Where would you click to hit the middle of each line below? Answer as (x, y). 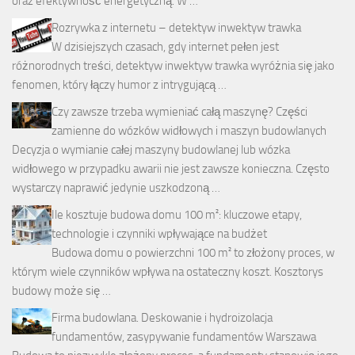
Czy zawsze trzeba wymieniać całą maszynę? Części (179, 112)
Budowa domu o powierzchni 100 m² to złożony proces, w (193, 253)
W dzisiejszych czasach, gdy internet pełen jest (165, 47)
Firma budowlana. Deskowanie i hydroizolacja (162, 318)
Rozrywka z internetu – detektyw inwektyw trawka (176, 28)
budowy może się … (61, 291)
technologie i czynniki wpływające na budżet (159, 234)
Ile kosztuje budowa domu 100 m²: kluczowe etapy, (177, 215)
